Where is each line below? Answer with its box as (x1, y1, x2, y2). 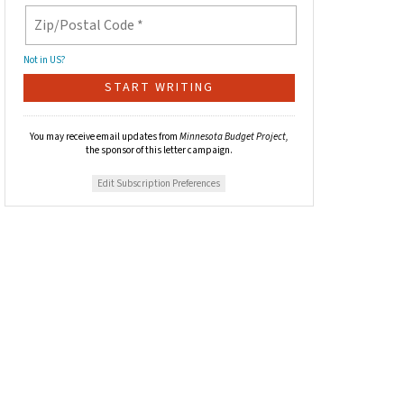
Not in (23, 53, 50, 68)
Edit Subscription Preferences (97, 177, 221, 191)
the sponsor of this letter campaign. (85, 143, 233, 158)
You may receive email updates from (29, 130, 179, 144)
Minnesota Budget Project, (179, 130, 289, 144)
